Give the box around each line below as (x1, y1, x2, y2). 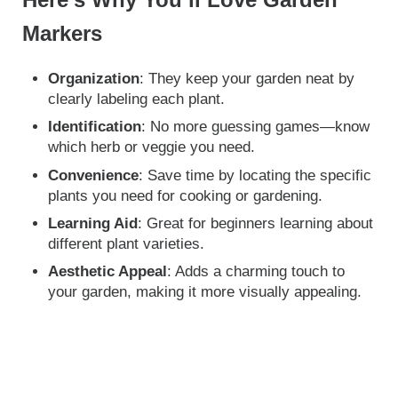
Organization (48, 69, 140, 87)
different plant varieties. (48, 235, 205, 252)
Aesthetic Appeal (48, 263, 168, 281)
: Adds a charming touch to (167, 263, 346, 281)
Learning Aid (48, 214, 139, 232)
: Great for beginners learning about (138, 214, 374, 232)
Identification (48, 118, 142, 136)
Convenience (48, 166, 139, 184)
